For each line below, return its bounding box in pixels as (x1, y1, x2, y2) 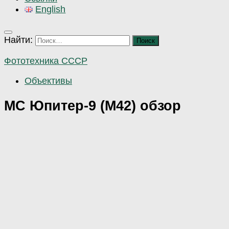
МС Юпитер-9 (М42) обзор (4, 98, 181, 114)
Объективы (25, 75, 72, 86)
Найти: (4, 35, 33, 45)
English (35, 4, 66, 15)
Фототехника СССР (4, 55, 87, 66)
